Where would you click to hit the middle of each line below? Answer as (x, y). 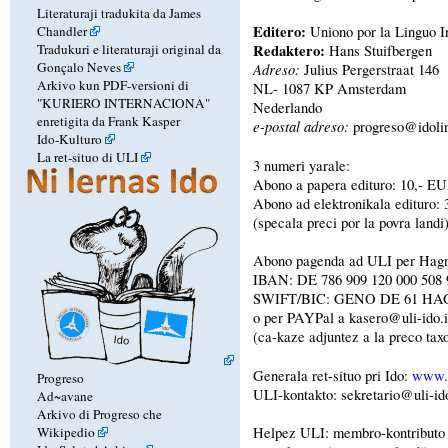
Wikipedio (65, 431)
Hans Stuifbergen (378, 51)
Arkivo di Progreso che (99, 413)
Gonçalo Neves (78, 66)
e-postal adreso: (300, 126)
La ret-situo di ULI (87, 156)
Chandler (61, 30)
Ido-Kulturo (69, 138)
